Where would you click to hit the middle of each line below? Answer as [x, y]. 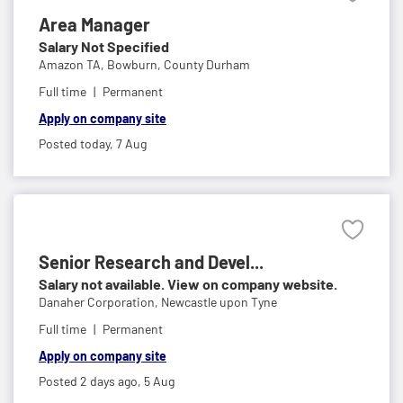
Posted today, [77, 143]
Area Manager [94, 24]
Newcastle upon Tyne [219, 301]
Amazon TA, [73, 64]
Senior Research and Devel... [151, 261]
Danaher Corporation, [100, 301]
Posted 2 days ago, [91, 381]
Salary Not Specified [104, 46]
